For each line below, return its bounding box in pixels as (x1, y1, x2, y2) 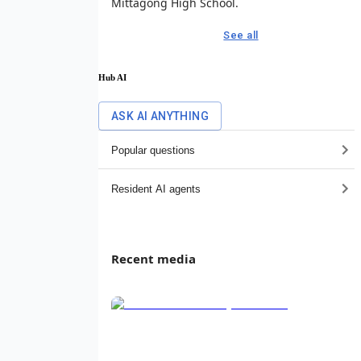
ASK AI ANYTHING (111, 110, 209, 123)
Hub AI (98, 72, 127, 82)
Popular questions (111, 143, 195, 156)
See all (223, 28, 259, 41)
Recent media (111, 251, 196, 268)
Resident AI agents (111, 182, 201, 195)
